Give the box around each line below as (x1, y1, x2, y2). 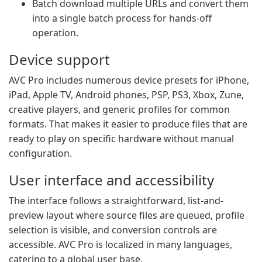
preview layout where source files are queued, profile (9, 209, 244, 222)
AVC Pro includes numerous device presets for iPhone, (9, 74, 249, 87)
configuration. (9, 147, 72, 160)
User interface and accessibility (9, 170, 214, 189)
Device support (9, 50, 110, 69)
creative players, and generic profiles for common (9, 103, 230, 116)
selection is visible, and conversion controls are (9, 223, 217, 236)
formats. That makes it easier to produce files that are (9, 118, 247, 130)
